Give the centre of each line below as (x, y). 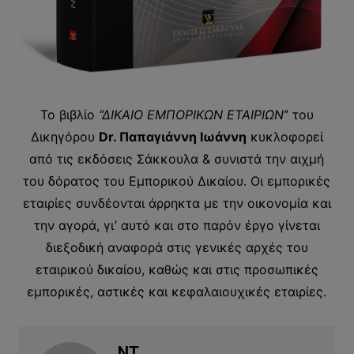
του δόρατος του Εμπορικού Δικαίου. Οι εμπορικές (177, 181)
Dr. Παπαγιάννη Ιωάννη (172, 137)
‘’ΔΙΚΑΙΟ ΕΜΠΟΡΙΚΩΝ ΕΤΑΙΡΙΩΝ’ (192, 115)
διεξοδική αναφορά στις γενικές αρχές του (177, 248)
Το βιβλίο (69, 115)
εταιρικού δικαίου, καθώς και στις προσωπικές (177, 270)
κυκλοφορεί (284, 137)
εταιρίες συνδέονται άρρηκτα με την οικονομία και (177, 203)
